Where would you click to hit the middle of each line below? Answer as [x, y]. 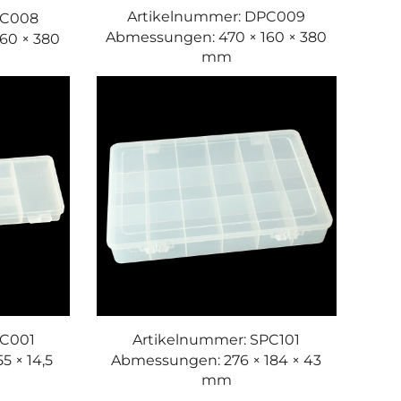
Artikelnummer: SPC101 [217, 340]
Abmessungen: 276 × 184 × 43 [217, 361]
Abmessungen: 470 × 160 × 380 [217, 38]
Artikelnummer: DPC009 [217, 17]
